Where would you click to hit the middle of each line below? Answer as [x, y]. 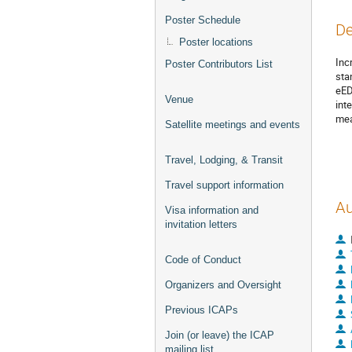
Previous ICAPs [202, 310]
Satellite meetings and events [233, 125]
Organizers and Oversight [223, 285]
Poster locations [216, 42]
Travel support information [224, 185]
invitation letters [201, 224]
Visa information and [212, 210]
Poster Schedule [203, 20]
